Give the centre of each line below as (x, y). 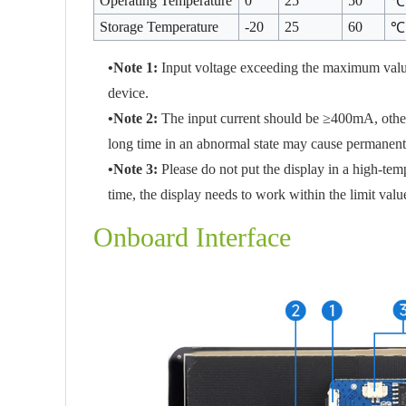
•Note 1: (135, 68)
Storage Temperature (159, 27)
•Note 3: (135, 169)
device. (128, 93)
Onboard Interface (192, 237)
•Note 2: (135, 118)
